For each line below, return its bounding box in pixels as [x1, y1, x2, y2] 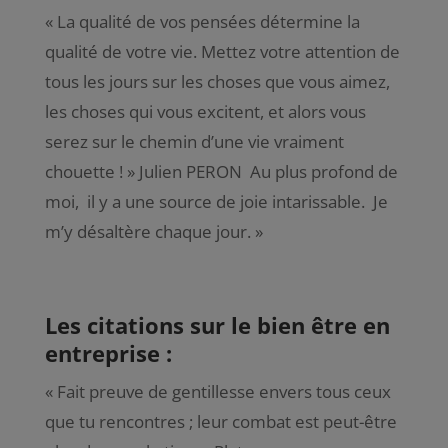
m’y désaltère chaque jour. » [44, 219, 263, 243]
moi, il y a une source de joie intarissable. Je [44, 189, 388, 213]
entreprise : [44, 337, 172, 368]
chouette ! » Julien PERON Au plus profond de [44, 159, 398, 183]
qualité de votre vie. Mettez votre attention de [44, 39, 400, 63]
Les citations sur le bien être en [44, 309, 390, 340]
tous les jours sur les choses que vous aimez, [44, 69, 390, 93]
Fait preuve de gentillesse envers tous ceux [56, 379, 391, 403]
